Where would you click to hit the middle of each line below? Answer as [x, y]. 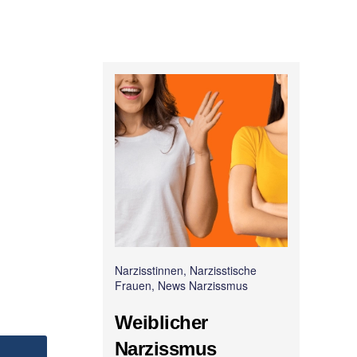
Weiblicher [161, 323]
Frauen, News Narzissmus [181, 286]
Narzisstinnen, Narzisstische [185, 271]
